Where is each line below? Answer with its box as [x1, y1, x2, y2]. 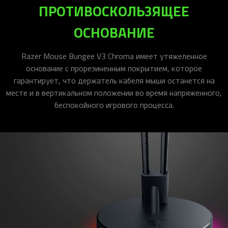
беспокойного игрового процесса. [54, 99, 174, 111]
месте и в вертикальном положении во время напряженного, [6, 87, 222, 99]
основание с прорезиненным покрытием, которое [26, 63, 202, 74]
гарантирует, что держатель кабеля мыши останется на [13, 75, 215, 87]
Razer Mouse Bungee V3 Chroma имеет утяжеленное [21, 50, 207, 62]
